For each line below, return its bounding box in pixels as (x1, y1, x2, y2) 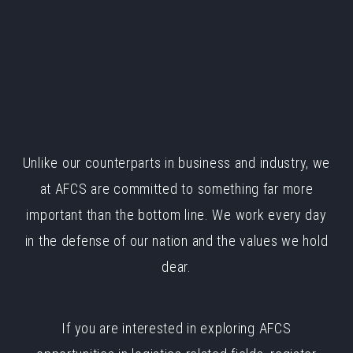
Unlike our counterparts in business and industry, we (22, 154, 331, 171)
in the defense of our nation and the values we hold (24, 232, 329, 249)
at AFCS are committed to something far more (39, 180, 314, 197)
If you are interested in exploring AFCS (61, 320, 292, 336)
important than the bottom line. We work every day (26, 206, 327, 223)
